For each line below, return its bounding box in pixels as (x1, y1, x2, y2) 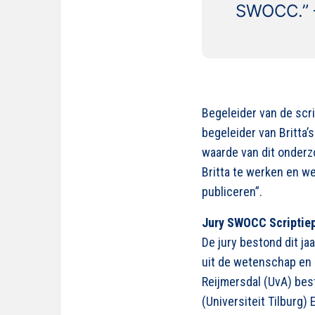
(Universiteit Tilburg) (202, 294, 310, 309)
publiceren (202, 184, 255, 199)
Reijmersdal (202, 274, 261, 289)
